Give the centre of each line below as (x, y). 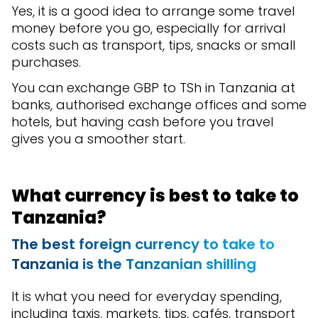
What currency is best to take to (155, 196)
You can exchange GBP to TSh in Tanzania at (153, 88)
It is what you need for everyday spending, (147, 297)
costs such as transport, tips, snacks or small (153, 45)
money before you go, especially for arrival (148, 28)
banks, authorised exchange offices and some (159, 105)
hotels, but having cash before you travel (142, 122)
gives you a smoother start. (98, 139)
